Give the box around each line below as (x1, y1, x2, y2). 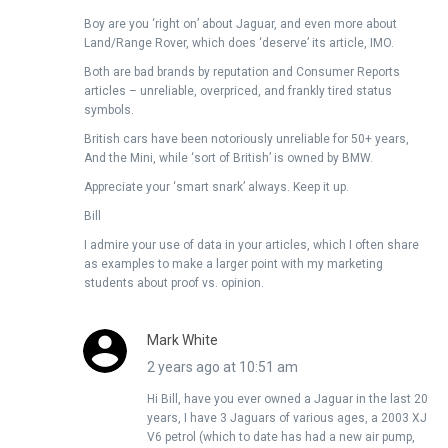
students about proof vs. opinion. (84, 275, 264, 290)
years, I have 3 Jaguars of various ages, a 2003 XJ (147, 410, 427, 425)
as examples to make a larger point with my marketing (84, 256, 383, 271)
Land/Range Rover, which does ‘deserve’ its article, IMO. (84, 35, 394, 50)
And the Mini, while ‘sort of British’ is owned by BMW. (84, 150, 373, 165)
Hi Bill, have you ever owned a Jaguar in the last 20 (147, 391, 428, 406)
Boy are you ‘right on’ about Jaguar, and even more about (84, 16, 397, 31)
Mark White (147, 331, 218, 348)
